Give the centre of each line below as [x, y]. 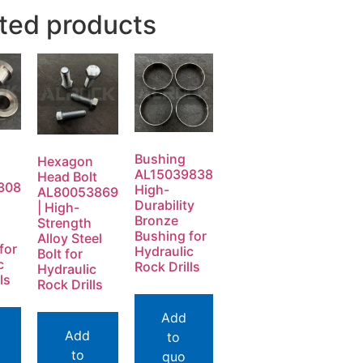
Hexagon [65, 162]
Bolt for [60, 254]
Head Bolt [67, 177]
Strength [64, 223]
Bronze [156, 221]
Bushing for [170, 236]
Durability [164, 205]
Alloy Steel [69, 239]
